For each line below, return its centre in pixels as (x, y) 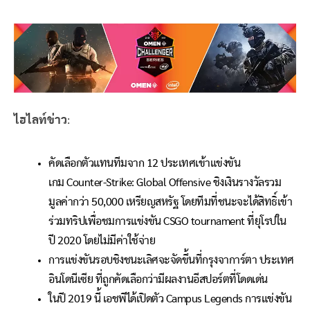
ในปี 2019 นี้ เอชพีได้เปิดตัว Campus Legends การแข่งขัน (170, 299)
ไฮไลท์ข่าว (40, 120)
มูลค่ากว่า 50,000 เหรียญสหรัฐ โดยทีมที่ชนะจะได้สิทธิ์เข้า (170, 202)
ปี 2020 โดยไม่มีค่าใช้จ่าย (102, 240)
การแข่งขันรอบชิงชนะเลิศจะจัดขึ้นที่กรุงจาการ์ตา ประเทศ (171, 260)
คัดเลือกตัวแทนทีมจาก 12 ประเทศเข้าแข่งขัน (144, 163)
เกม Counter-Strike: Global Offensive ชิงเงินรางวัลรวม (165, 182)
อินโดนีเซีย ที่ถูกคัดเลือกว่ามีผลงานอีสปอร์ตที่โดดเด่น (158, 279)
